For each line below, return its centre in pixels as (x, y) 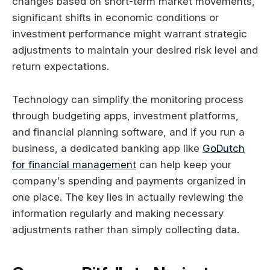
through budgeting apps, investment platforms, (125, 115)
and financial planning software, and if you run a (128, 132)
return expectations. (61, 67)
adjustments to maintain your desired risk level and (135, 50)
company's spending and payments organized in (129, 181)
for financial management (74, 164)
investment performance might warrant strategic (130, 34)
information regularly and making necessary (118, 213)
